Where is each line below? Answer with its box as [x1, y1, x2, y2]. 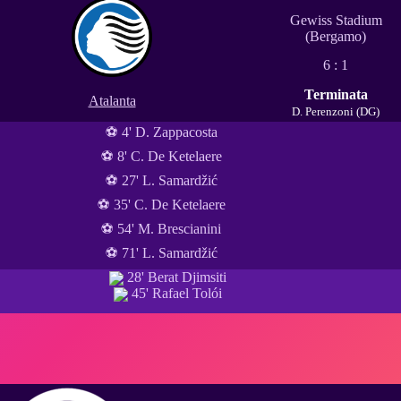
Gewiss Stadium [289, 12, 382, 28]
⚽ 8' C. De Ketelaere [100, 148, 222, 164]
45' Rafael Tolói [128, 286, 222, 302]
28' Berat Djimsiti [124, 269, 226, 285]
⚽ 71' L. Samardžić [105, 244, 218, 260]
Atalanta [88, 92, 136, 108]
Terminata [303, 87, 368, 103]
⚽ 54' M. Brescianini [101, 220, 221, 236]
